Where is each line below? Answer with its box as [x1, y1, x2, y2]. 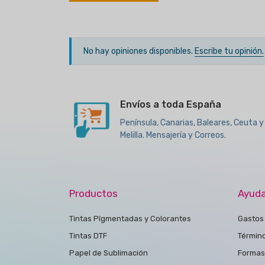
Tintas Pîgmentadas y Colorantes [69, 214, 191, 224]
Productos [69, 188, 118, 200]
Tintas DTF [69, 231, 107, 241]
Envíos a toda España [120, 99, 221, 111]
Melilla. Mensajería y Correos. [120, 130, 226, 141]
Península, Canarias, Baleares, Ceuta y [120, 118, 264, 128]
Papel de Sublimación [69, 248, 148, 258]
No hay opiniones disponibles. [83, 46, 195, 57]
